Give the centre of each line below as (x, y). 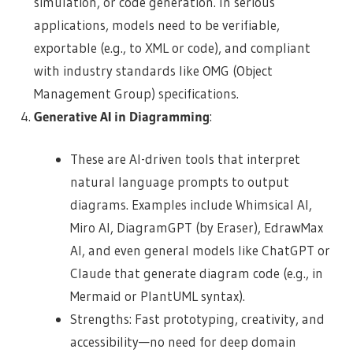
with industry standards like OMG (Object (153, 70)
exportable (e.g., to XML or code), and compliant (172, 47)
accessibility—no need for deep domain (184, 342)
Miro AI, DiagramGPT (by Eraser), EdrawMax (197, 228)
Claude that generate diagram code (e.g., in (197, 273)
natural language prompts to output (180, 182)
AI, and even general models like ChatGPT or (201, 251)
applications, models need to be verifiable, (156, 24)
